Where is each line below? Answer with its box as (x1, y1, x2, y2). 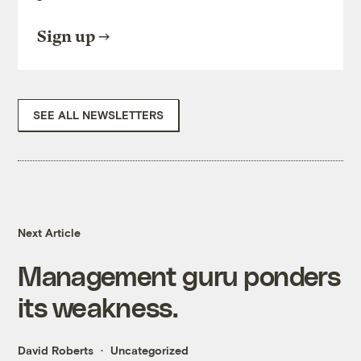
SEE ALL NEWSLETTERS (33, 108, 164, 122)
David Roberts (18, 343, 94, 358)
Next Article (18, 226, 81, 240)
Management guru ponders (18, 259, 340, 292)
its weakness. (18, 291, 178, 323)
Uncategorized (110, 343, 189, 358)
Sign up (37, 27, 96, 47)
